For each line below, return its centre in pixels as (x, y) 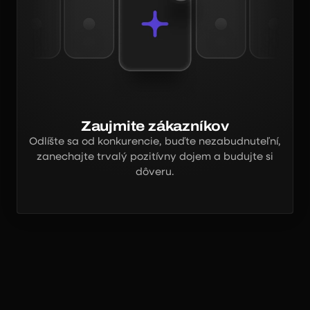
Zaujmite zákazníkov (155, 126)
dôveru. (155, 172)
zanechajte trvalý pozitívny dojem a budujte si (155, 157)
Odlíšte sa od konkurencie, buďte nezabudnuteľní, (155, 142)
